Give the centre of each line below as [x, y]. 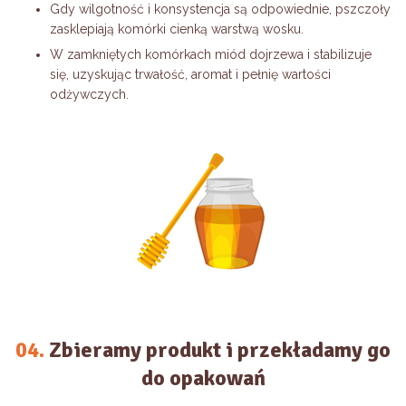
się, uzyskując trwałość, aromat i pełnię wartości [190, 74]
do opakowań [203, 377]
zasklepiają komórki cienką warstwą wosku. [177, 29]
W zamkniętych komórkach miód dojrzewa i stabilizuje [211, 54]
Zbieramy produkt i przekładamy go [217, 349]
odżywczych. [89, 94]
